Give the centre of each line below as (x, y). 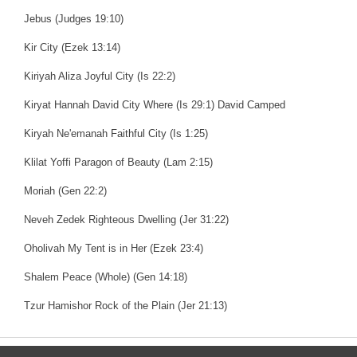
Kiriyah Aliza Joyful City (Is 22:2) (100, 76)
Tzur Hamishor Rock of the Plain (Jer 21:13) (126, 305)
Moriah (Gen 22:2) (65, 190)
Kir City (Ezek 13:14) (72, 47)
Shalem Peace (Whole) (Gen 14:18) (106, 277)
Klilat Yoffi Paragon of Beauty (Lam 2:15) (118, 162)
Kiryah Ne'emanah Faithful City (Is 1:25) (116, 133)
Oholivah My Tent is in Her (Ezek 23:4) (114, 248)
